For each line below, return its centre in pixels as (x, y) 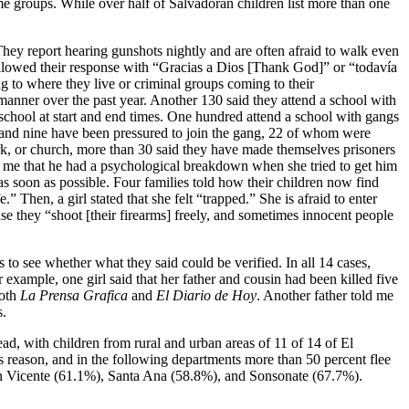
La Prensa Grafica (74, 295)
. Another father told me (325, 295)
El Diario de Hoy (206, 295)
